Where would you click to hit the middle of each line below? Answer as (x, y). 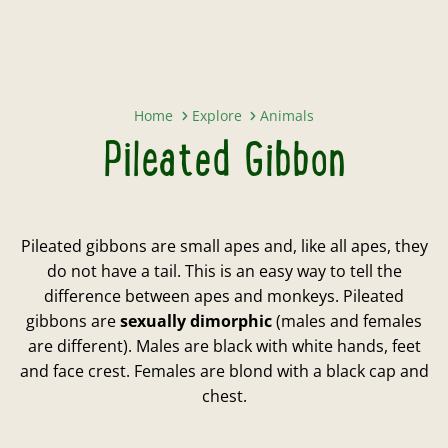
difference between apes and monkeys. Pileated (224, 296)
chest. (224, 396)
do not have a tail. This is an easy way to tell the (224, 271)
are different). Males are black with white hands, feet (224, 346)
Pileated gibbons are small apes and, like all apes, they (224, 246)
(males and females (347, 321)
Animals (287, 115)
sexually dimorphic (196, 321)
